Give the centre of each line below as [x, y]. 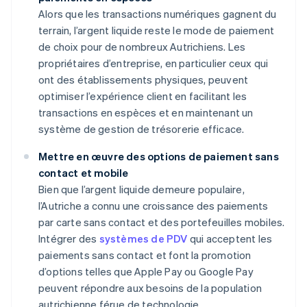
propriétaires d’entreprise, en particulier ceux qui [153, 63]
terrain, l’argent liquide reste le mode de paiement [157, 30]
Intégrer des [69, 239]
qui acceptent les [230, 239]
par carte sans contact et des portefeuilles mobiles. [162, 222]
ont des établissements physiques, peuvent [144, 80]
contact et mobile [84, 173]
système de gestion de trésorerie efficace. [142, 129]
